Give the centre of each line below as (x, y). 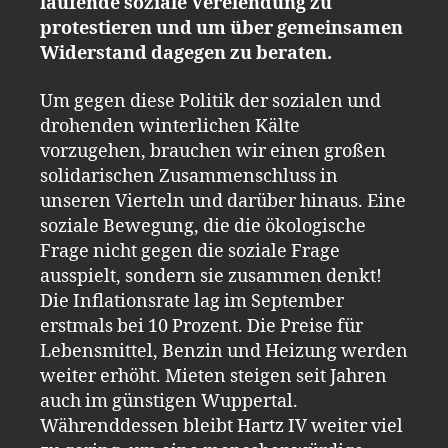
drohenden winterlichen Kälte (170, 126)
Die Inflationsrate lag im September (192, 301)
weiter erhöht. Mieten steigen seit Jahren (213, 376)
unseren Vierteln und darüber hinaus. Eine (223, 201)
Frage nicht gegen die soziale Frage (190, 251)
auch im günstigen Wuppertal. (169, 401)
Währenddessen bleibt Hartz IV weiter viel (221, 426)
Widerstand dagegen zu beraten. (186, 53)
